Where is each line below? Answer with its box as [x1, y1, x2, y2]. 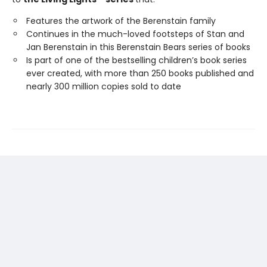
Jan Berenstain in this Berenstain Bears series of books [26, 41, 250, 53]
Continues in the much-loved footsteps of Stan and [26, 28, 244, 40]
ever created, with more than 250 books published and [26, 67, 254, 79]
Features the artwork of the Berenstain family [26, 15, 216, 27]
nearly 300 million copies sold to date [26, 80, 181, 92]
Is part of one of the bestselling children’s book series [26, 54, 247, 66]
